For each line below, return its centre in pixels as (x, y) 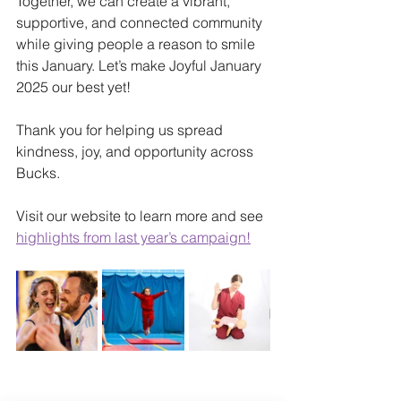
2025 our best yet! (73, 86)
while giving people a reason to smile (137, 43)
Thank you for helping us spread (121, 129)
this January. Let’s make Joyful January (141, 65)
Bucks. (38, 172)
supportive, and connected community (141, 22)
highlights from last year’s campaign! (133, 237)
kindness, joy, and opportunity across (137, 151)
